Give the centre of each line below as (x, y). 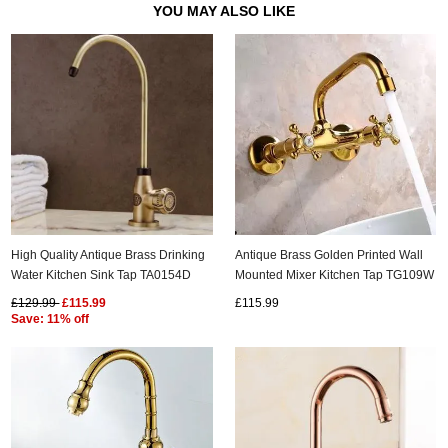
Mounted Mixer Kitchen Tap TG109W (335, 274)
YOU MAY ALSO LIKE (224, 11)
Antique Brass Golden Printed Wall (329, 254)
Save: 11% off (50, 318)
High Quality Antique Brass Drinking (108, 254)
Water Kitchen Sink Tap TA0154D (101, 274)
